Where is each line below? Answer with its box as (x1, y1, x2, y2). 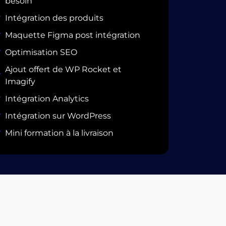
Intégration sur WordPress (5, 110, 111, 121)
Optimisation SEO (5, 47, 77, 57)
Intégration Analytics (5, 93, 89, 103)
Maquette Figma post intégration (5, 30, 140, 40)
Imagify (5, 76, 35, 86)
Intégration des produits (5, 13, 103, 23)
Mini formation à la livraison (5, 128, 114, 138)
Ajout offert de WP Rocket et (5, 64, 122, 74)
